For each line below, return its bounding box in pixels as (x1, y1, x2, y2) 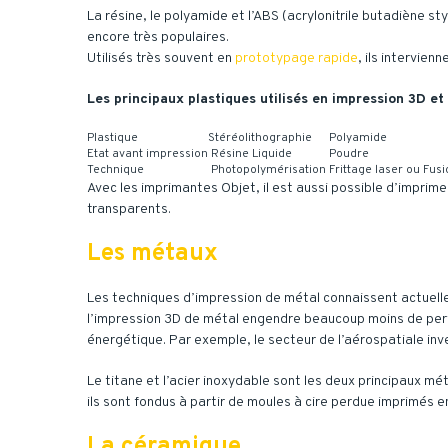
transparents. (87, 201, 171, 218)
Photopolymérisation (208, 162, 326, 178)
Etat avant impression (87, 146, 208, 162)
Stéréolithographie (208, 130, 312, 146)
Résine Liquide (208, 146, 292, 162)
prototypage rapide (235, 50, 358, 67)
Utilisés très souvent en (87, 50, 235, 67)
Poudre (326, 146, 369, 162)
